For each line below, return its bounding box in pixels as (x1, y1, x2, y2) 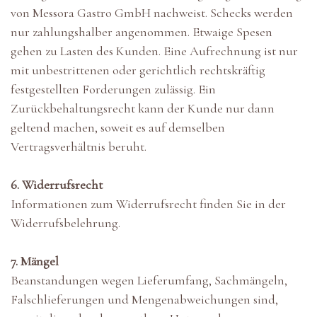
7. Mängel (11, 253, 59, 270)
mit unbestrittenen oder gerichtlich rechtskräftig (11, 62, 265, 79)
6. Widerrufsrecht (11, 177, 103, 193)
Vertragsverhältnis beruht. (11, 139, 146, 155)
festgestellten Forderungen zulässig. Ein (11, 81, 216, 98)
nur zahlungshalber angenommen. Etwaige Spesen (11, 24, 272, 40)
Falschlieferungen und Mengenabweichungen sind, (11, 292, 278, 308)
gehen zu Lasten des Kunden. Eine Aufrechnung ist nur (11, 43, 298, 59)
